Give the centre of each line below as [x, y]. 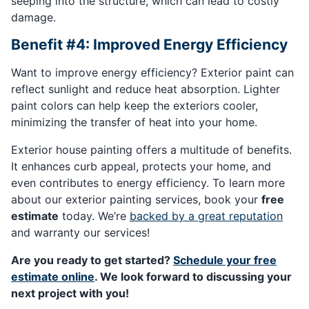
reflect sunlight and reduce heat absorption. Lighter [146, 89]
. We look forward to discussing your [193, 277]
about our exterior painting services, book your [136, 200]
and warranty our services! [80, 233]
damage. [33, 18]
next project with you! [70, 293]
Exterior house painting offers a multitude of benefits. [151, 150]
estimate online [53, 277]
